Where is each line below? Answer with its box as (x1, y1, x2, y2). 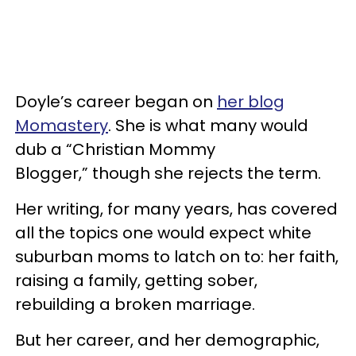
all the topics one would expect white (15, 221, 311, 244)
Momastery (15, 114, 108, 137)
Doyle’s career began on (15, 90, 217, 113)
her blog (217, 90, 284, 113)
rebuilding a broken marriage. (15, 292, 259, 315)
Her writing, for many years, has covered (15, 197, 338, 220)
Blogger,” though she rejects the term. (15, 161, 325, 184)
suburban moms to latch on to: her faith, (15, 245, 339, 268)
